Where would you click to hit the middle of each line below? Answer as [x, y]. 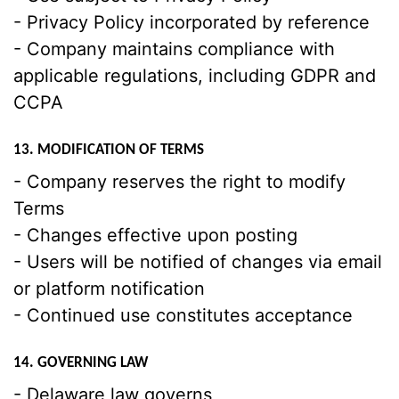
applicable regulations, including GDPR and [195, 76]
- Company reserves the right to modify [179, 182]
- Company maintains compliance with [174, 49]
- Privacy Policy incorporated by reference [191, 22]
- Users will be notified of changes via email [198, 262]
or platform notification [109, 289]
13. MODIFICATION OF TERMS [109, 150]
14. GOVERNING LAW [81, 363]
